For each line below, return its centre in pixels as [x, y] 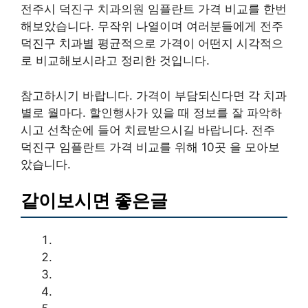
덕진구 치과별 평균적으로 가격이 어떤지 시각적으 [152, 43]
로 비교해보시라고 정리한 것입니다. [115, 60]
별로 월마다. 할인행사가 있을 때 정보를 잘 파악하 [151, 112]
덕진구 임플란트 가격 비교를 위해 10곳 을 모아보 [150, 147]
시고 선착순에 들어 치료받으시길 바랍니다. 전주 [148, 130]
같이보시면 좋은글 [94, 200]
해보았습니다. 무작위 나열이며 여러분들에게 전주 [152, 26]
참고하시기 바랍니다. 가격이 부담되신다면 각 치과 [154, 95]
